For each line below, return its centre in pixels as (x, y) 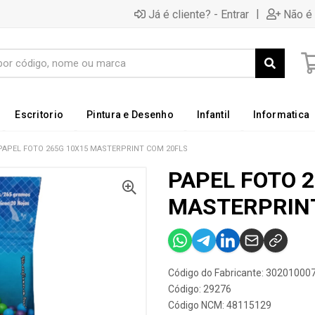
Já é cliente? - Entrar (199, 14)
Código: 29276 (200, 289)
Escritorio (39, 115)
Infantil (213, 115)
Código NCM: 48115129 (220, 305)
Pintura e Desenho (130, 115)
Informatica (282, 115)
